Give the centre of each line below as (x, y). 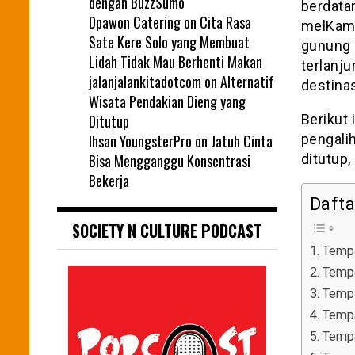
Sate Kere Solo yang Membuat (169, 42)
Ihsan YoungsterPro (140, 141)
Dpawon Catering (135, 22)
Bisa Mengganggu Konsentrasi (170, 160)
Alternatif (247, 81)
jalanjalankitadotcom (145, 81)
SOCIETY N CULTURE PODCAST (167, 230)
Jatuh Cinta (242, 141)
